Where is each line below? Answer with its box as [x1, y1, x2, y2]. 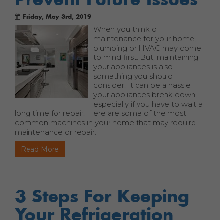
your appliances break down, [93, 90, 197, 99]
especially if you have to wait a [93, 99, 203, 109]
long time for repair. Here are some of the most [15, 109, 186, 118]
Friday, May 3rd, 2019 [23, 13, 91, 20]
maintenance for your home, [93, 34, 196, 43]
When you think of [93, 25, 159, 34]
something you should [93, 71, 173, 81]
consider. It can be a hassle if [93, 81, 196, 90]
